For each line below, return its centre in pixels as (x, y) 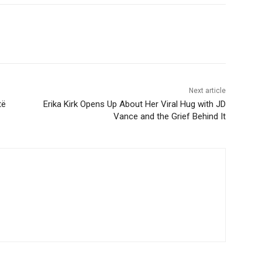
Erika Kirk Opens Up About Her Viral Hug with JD (134, 104)
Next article (207, 91)
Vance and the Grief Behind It (169, 117)
